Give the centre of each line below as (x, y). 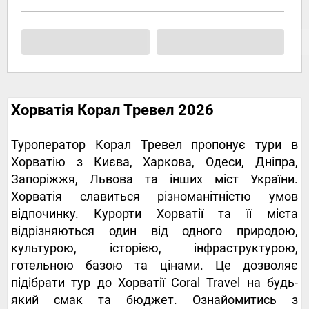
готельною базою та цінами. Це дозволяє (154, 266)
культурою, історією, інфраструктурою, (154, 248)
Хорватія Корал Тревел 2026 (112, 110)
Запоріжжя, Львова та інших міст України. (154, 179)
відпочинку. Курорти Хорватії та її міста (154, 214)
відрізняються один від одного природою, (154, 231)
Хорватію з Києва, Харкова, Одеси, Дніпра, (154, 162)
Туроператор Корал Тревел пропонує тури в (154, 145)
